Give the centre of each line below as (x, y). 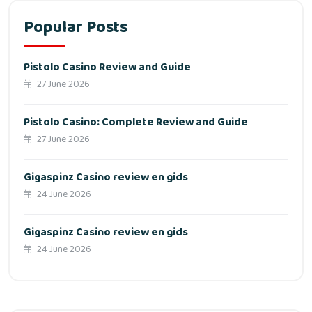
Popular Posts (76, 28)
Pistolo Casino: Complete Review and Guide (136, 123)
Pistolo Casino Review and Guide (107, 68)
